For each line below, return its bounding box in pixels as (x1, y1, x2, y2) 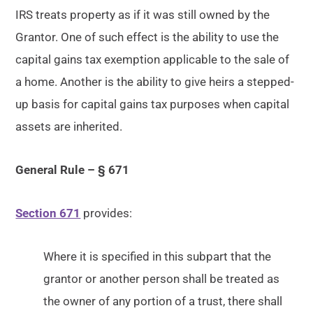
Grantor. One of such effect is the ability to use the (15, 30, 279, 45)
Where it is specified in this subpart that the (43, 249, 272, 264)
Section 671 (15, 206, 81, 221)
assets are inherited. (15, 119, 123, 134)
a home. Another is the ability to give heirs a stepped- (15, 75, 295, 89)
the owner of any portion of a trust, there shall (43, 294, 283, 309)
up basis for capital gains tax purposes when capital (15, 97, 290, 112)
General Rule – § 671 (15, 163, 130, 177)
